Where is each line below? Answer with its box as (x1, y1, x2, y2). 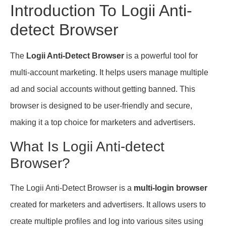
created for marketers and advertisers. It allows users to (10, 200, 206, 209)
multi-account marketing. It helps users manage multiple (10, 68, 208, 77)
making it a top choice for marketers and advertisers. (10, 118, 195, 127)
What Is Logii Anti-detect (10, 138, 164, 154)
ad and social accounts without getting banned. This (10, 85, 195, 94)
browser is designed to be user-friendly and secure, (10, 101, 192, 110)
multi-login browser (134, 183, 207, 192)
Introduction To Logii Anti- (10, 2, 192, 20)
